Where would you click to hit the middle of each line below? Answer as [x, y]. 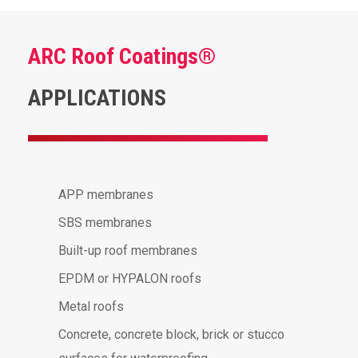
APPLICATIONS [97, 97]
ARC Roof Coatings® [121, 56]
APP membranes [105, 195]
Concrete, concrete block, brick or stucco [171, 335]
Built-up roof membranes [127, 251]
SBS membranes [105, 223]
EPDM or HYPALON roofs [129, 279]
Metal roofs [91, 307]
